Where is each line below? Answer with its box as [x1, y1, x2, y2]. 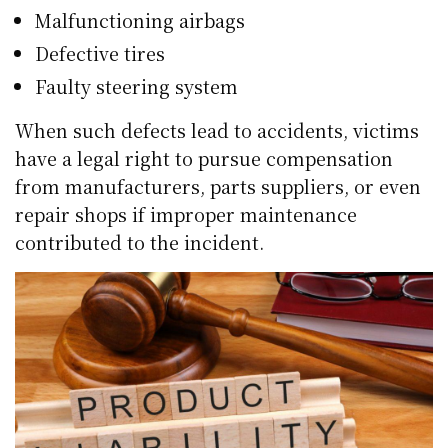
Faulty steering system [35, 73, 238, 100]
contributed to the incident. [15, 229, 265, 256]
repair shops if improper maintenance [15, 201, 358, 228]
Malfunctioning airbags [35, 7, 245, 34]
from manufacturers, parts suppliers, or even [15, 173, 422, 200]
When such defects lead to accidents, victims [15, 117, 420, 144]
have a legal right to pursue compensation [15, 145, 394, 172]
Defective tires [35, 40, 165, 67]
